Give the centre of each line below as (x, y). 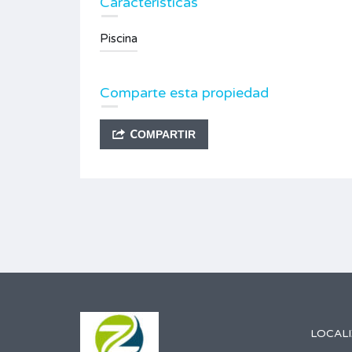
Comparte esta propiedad (184, 93)
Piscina (119, 39)
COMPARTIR (163, 135)
